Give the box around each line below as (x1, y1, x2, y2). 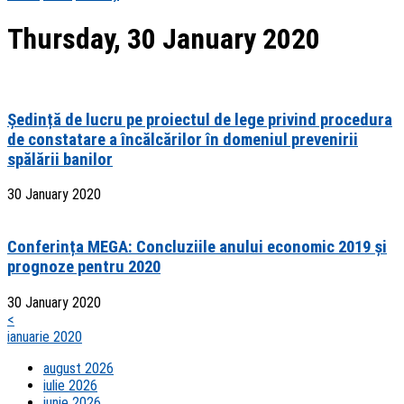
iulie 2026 (43, 376, 97, 394)
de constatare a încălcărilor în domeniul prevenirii (7, 129, 358, 150)
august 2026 (43, 359, 114, 377)
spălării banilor (7, 149, 113, 170)
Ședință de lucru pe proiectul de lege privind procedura (7, 109, 392, 130)
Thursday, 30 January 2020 (7, 22, 320, 57)
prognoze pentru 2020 (7, 257, 161, 278)
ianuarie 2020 (7, 327, 82, 345)
